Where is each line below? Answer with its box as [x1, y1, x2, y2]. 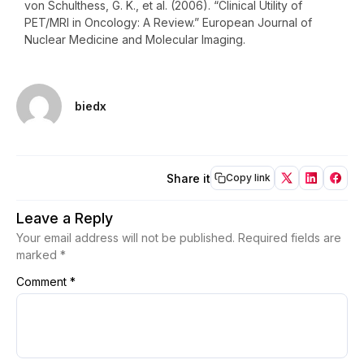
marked [16, 248, 60, 262]
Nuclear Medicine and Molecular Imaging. [24, 32, 245, 46]
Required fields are [238, 231, 341, 245]
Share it [167, 171, 210, 185]
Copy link [226, 171, 271, 184]
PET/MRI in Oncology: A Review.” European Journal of [24, 15, 312, 29]
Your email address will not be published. [16, 231, 235, 245]
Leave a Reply [16, 210, 113, 227]
